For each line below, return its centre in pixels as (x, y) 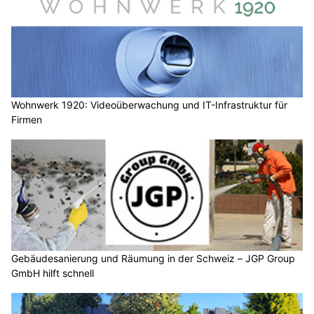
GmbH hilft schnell (53, 273)
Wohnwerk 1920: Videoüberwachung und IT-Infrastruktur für (149, 104)
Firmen (27, 119)
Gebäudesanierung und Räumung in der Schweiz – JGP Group (153, 259)
